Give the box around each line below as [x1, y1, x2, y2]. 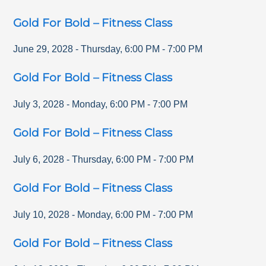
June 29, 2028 [13, 44, 74, 55]
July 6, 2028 [13, 154, 65, 164]
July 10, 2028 [13, 209, 70, 220]
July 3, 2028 [13, 99, 65, 110]
